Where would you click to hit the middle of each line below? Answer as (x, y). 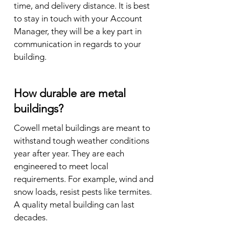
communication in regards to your (77, 44)
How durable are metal (70, 93)
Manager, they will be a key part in (78, 31)
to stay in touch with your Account (78, 18)
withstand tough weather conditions (82, 141)
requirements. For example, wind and (84, 179)
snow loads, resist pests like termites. (83, 192)
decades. (31, 217)
